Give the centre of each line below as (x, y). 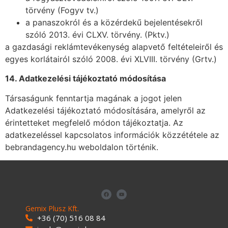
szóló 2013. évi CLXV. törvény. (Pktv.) (97, 34)
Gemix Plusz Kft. (52, 209)
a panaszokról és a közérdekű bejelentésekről (114, 22)
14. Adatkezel (32, 79)
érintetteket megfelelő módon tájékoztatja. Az (94, 122)
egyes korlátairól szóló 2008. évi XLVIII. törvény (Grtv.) (111, 59)
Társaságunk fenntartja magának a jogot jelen (93, 98)
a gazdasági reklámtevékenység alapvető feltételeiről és (114, 47)
